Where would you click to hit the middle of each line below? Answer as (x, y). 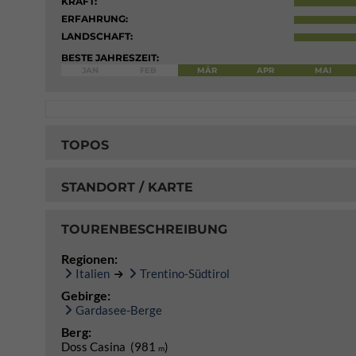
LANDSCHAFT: (97, 36)
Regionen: (89, 259)
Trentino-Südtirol (185, 273)
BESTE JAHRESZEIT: (110, 58)
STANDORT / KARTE (127, 187)
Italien (93, 273)
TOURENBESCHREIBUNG (144, 229)
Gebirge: (86, 295)
